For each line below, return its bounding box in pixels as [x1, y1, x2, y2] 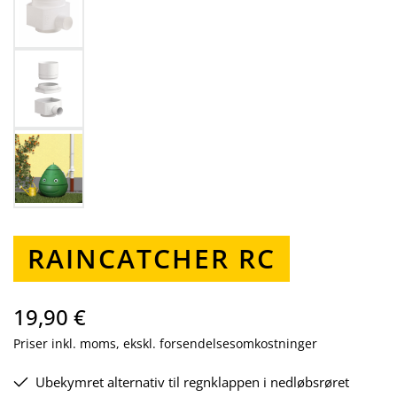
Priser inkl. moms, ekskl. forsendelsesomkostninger [13, 335, 317, 352]
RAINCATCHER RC [27, 240, 276, 276]
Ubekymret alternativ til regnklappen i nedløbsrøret [35, 373, 349, 391]
